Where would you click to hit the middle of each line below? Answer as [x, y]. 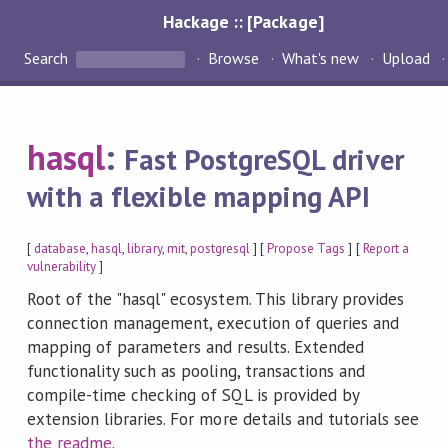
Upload [406, 58]
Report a [385, 248]
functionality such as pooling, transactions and [196, 371]
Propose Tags [306, 248]
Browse [233, 58]
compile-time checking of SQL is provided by [192, 395]
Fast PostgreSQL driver [264, 160]
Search [48, 58]
